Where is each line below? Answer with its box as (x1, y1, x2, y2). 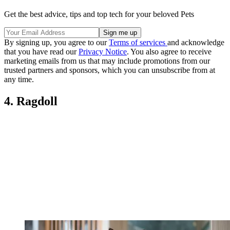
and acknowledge (167, 38, 224, 47)
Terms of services (109, 38, 167, 47)
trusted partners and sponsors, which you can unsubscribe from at (4, 66, 215, 75)
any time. (4, 75, 34, 84)
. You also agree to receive (127, 47, 212, 56)
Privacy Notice (79, 47, 127, 56)
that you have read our (4, 47, 79, 56)
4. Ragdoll (4, 94, 57, 108)
